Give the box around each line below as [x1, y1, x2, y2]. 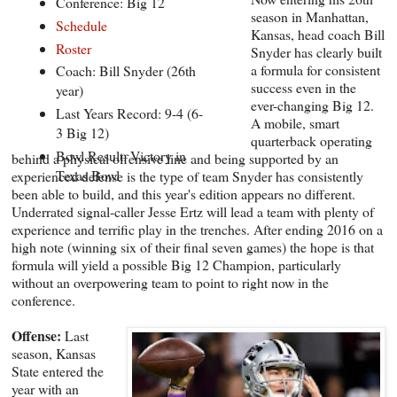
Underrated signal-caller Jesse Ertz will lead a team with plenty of [12, 201, 374, 221]
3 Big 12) [55, 123, 109, 143]
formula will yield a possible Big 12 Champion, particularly [12, 254, 341, 274]
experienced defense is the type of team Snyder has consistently [12, 166, 363, 185]
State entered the [12, 361, 104, 380]
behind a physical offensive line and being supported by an [12, 148, 339, 167]
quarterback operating [251, 130, 372, 150]
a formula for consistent [251, 59, 380, 79]
